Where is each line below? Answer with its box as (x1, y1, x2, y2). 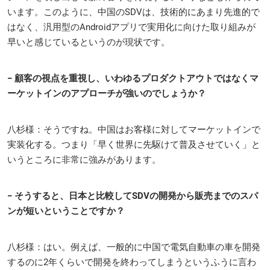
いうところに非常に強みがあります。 (7, 154, 161, 165)
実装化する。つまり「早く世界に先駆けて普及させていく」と (7, 139, 260, 150)
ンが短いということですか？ (7, 205, 125, 216)
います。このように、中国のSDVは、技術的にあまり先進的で (7, 6, 260, 17)
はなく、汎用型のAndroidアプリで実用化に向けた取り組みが (7, 21, 256, 33)
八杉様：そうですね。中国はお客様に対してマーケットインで (7, 124, 260, 135)
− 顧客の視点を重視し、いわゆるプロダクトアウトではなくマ (7, 72, 259, 84)
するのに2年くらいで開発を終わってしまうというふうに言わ (7, 256, 256, 268)
